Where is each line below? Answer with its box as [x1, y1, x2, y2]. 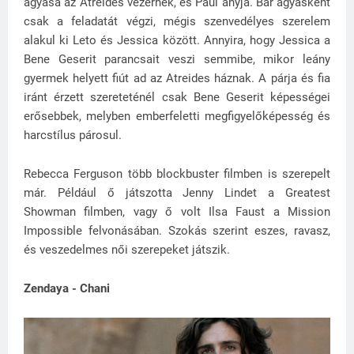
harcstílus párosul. [24, 127, 125, 142]
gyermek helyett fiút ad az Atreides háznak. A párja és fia [24, 70, 330, 85]
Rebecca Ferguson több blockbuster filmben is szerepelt [24, 166, 330, 181]
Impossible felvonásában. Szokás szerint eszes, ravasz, [24, 223, 330, 238]
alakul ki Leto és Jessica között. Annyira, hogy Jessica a [24, 32, 330, 47]
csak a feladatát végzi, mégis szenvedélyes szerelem [24, 13, 330, 28]
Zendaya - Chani [24, 281, 110, 296]
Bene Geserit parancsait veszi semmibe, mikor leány [24, 51, 330, 66]
